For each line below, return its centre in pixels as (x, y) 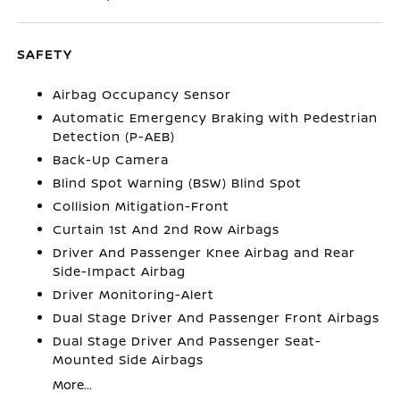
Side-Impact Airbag (120, 271)
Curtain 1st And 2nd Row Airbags (167, 229)
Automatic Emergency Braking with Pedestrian (216, 117)
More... (73, 384)
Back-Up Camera (111, 159)
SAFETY (45, 54)
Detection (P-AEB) (114, 136)
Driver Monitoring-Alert (134, 294)
